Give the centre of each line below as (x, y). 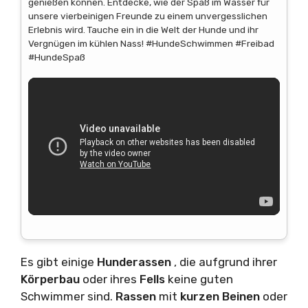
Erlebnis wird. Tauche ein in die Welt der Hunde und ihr (143, 30)
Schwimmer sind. (68, 297)
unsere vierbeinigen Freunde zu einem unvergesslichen (148, 16)
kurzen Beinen (221, 297)
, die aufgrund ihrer (225, 262)
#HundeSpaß (57, 57)
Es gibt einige (59, 262)
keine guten (200, 279)
